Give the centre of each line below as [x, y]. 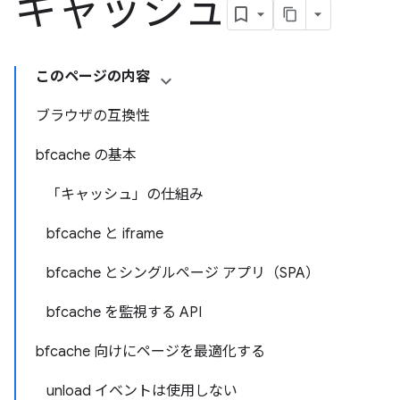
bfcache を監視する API [124, 312]
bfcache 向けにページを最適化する [150, 352]
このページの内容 [93, 77]
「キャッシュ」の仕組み [125, 195]
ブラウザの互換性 [93, 116]
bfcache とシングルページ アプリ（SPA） [183, 273]
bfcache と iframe [105, 234]
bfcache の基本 [86, 155]
